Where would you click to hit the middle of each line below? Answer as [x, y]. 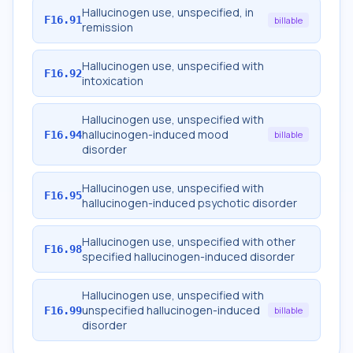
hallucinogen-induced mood [155, 134]
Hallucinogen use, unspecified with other [189, 242]
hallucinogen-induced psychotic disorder [190, 203]
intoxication [113, 81]
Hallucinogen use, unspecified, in [168, 12]
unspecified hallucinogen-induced [171, 310]
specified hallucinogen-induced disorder [188, 256]
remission [108, 27]
